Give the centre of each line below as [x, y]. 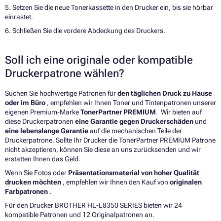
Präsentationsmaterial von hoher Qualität [134, 173]
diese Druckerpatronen [40, 122]
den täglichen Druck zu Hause [165, 93]
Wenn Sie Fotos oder [37, 173]
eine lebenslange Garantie [47, 131]
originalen [186, 182]
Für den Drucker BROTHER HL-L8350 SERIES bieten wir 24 [93, 205]
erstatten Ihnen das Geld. [43, 159]
